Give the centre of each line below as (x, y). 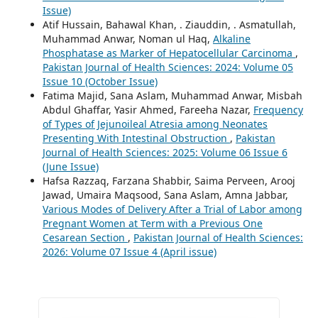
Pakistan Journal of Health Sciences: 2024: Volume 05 (168, 67)
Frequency (278, 109)
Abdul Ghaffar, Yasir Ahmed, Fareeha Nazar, (148, 109)
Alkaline (231, 38)
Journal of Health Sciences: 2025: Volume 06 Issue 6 (165, 152)
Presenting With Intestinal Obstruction (136, 138)
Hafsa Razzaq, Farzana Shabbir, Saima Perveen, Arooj (169, 180)
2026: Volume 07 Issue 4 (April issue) (129, 251)
